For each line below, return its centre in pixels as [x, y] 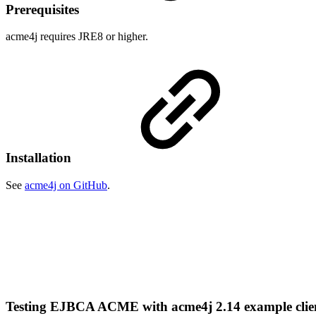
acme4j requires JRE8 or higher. [77, 37]
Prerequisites [44, 9]
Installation [40, 158]
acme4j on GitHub [66, 185]
